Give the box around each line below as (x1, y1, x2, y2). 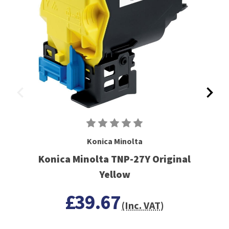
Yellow (99, 167, 130, 180)
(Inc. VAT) (122, 198, 165, 212)
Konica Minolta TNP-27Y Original (38, 152, 191, 165)
